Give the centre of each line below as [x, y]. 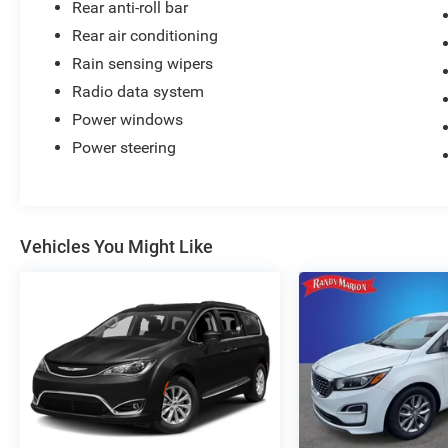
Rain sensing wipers [143, 63]
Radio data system [138, 91]
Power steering [124, 147]
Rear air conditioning [145, 35]
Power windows [128, 119]
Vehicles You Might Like [116, 246]
